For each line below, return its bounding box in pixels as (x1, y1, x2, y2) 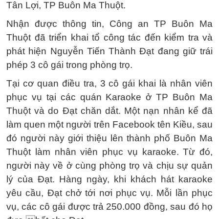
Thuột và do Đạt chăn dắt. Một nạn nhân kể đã (6, 106, 213, 116)
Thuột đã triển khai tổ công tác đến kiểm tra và (6, 32, 213, 43)
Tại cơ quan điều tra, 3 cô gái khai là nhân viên (6, 78, 213, 88)
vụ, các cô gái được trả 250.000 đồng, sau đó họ (6, 201, 213, 212)
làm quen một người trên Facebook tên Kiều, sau (6, 119, 213, 130)
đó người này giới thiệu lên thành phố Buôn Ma (6, 133, 213, 143)
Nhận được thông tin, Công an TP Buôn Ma (6, 19, 213, 29)
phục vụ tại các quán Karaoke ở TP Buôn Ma (6, 92, 213, 102)
